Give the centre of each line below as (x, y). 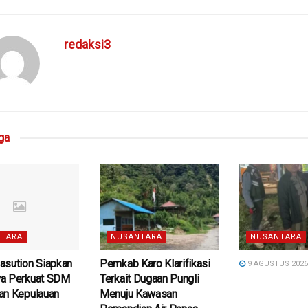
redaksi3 (87, 45)
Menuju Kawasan (139, 294)
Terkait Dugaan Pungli (150, 278)
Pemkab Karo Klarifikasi (155, 263)
